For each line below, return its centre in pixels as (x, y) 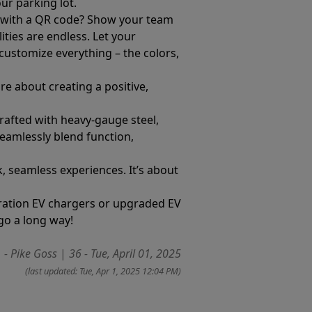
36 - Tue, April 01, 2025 (125, 253)
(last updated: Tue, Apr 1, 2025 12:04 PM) (103, 271)
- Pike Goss (31, 253)
